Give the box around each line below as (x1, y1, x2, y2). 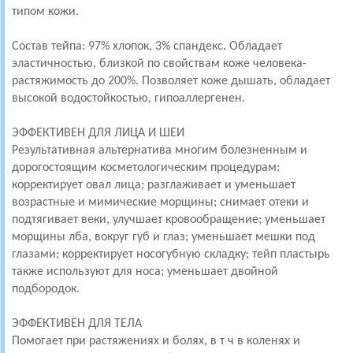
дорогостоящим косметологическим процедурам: (12, 162, 280, 175)
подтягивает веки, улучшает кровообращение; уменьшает (12, 214, 325, 227)
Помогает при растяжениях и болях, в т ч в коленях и (12, 335, 300, 348)
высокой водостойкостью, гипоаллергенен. (12, 92, 245, 106)
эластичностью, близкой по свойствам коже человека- (12, 58, 307, 71)
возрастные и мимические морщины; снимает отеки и (12, 196, 309, 210)
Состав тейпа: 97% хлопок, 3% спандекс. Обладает (12, 40, 282, 54)
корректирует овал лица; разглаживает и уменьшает (12, 179, 295, 192)
